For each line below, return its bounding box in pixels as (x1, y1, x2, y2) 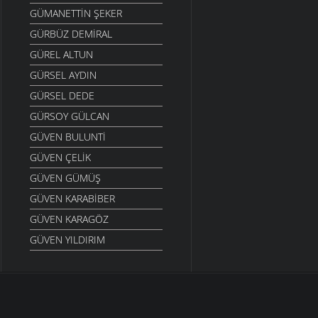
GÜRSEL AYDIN (30, 68, 97, 82)
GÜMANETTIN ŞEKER (30, 6, 122, 21)
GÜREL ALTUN (30, 48, 93, 62)
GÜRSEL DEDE (30, 89, 94, 103)
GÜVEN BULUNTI (30, 130, 106, 144)
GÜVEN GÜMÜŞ (30, 171, 101, 185)
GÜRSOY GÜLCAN (30, 109, 109, 124)
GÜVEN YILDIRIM (30, 233, 105, 247)
